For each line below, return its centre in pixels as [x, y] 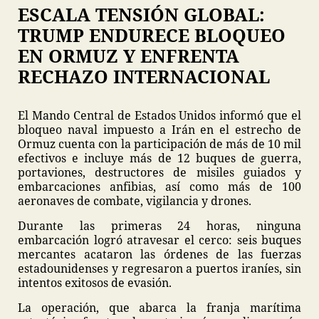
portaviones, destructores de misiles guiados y [159, 172]
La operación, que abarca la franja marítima [159, 308]
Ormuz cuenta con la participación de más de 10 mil [159, 144]
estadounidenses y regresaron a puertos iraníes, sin [159, 268]
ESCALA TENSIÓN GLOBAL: [141, 14]
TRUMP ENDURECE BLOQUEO [152, 35]
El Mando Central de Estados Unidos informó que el [159, 115]
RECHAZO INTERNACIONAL [144, 76]
